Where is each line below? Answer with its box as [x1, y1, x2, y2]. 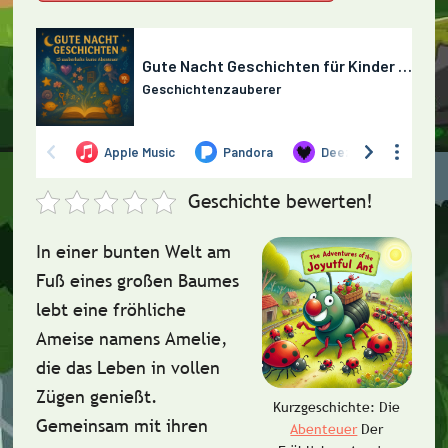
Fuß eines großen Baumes [35, 269, 239, 292]
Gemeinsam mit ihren [35, 414, 208, 437]
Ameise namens [35, 327, 165, 350]
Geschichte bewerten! [188, 189, 374, 213]
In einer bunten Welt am [35, 240, 231, 263]
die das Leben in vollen [35, 356, 220, 379]
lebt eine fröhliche [35, 298, 186, 321]
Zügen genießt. [35, 385, 158, 408]
